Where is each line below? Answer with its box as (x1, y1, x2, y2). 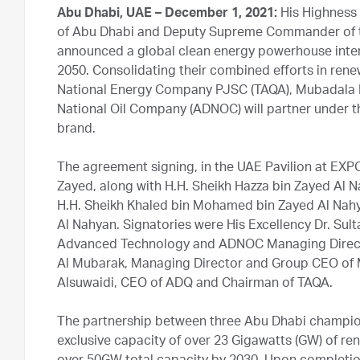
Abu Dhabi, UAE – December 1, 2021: (57, 7, 277, 21)
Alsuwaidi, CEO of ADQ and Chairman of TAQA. (57, 277, 333, 291)
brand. (57, 123, 96, 137)
